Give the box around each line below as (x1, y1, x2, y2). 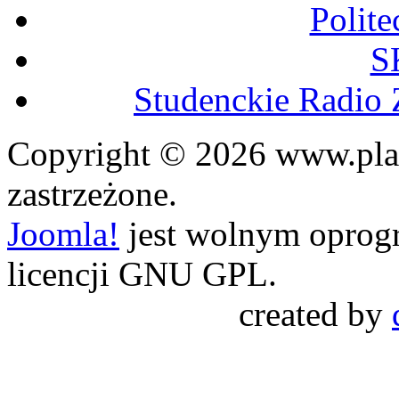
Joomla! (7, 215, 119, 254)
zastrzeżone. (7, 175, 177, 214)
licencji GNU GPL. (7, 255, 277, 294)
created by (239, 295, 392, 334)
